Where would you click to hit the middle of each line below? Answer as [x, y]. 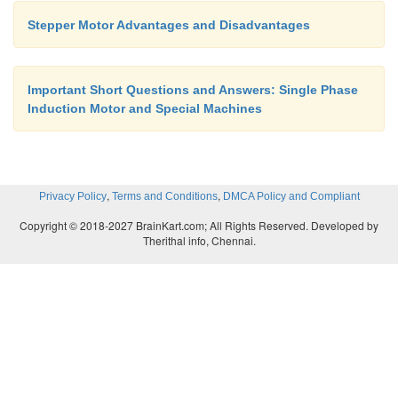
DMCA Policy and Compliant [291, 196]
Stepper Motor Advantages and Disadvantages [169, 25]
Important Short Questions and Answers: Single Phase [193, 90]
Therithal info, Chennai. [199, 240]
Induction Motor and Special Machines [145, 108]
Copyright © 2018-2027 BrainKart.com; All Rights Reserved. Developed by [199, 225]
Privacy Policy [72, 196]
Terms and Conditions [164, 196]
